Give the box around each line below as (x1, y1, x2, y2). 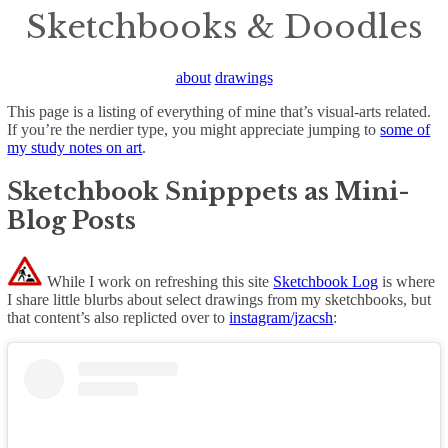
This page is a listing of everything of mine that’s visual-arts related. (7, 102, 432, 120)
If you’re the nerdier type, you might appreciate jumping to (7, 120, 381, 138)
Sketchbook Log (273, 272, 379, 290)
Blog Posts (7, 205, 137, 235)
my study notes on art (7, 138, 143, 156)
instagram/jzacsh (229, 308, 334, 326)
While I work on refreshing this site (43, 272, 274, 290)
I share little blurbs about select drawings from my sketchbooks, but (7, 290, 432, 308)
